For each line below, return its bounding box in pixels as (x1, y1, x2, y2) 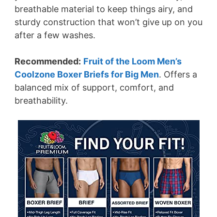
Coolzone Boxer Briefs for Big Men (15, 69, 159, 79)
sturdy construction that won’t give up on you (15, 17, 202, 27)
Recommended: (15, 56, 81, 66)
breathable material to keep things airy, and (15, 4, 193, 14)
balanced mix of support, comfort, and (15, 82, 174, 93)
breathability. (15, 95, 68, 106)
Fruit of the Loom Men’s (83, 56, 182, 66)
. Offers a (159, 69, 197, 79)
